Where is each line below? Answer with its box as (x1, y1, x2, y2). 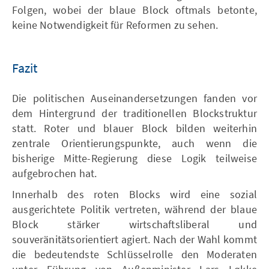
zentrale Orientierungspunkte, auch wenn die (12, 136, 257, 150)
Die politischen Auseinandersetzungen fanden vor (12, 91, 257, 105)
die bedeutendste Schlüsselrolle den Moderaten (12, 247, 257, 261)
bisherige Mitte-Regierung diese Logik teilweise (12, 151, 257, 165)
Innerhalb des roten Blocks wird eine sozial (12, 187, 257, 201)
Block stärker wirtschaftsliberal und (12, 217, 257, 231)
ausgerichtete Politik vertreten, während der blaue (12, 202, 257, 216)
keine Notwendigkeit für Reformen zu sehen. (12, 17, 219, 32)
